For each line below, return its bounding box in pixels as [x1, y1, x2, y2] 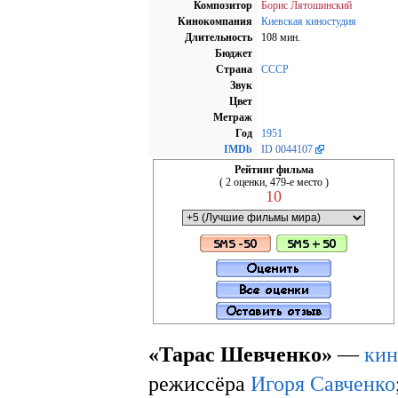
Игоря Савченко [251, 370, 395, 395]
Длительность [185, 30, 252, 44]
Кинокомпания [178, 14, 252, 28]
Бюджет [215, 46, 252, 60]
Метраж [213, 110, 252, 123]
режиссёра [148, 370, 251, 395]
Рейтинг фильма [234, 163, 314, 176]
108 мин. [261, 30, 300, 44]
